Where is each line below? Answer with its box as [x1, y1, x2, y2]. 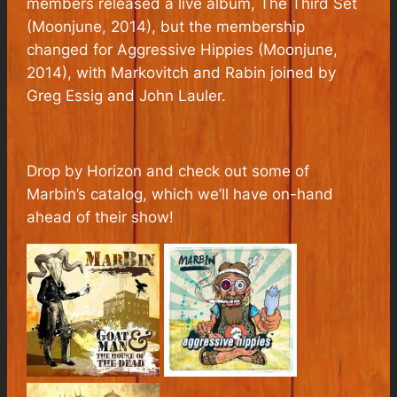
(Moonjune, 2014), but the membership [27, 17, 306, 35]
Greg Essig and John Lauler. [27, 86, 227, 105]
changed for [27, 40, 118, 58]
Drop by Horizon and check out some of [27, 162, 310, 181]
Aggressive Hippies [117, 40, 254, 58]
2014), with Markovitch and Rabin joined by [27, 63, 337, 82]
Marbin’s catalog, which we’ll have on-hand [27, 185, 334, 204]
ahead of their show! [27, 208, 175, 227]
